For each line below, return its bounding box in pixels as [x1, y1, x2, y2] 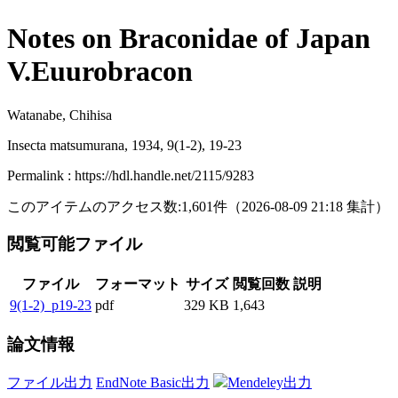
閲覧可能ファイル [7, 235, 147, 254]
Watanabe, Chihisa [7, 107, 112, 123]
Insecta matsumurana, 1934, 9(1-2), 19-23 [7, 137, 242, 153]
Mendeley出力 [227, 374, 312, 390]
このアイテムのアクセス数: [7, 198, 181, 214]
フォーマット [95, 276, 180, 292]
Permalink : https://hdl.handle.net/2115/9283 [7, 167, 254, 183]
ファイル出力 [7, 374, 92, 390]
